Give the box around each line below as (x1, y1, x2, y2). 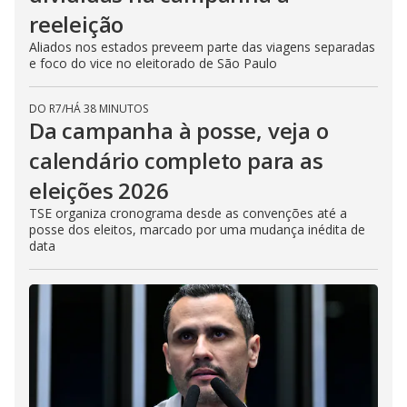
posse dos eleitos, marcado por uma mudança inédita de (29, 220, 365, 238)
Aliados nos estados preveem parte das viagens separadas (29, 37, 375, 55)
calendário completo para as (29, 144, 323, 175)
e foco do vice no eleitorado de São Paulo (29, 54, 277, 72)
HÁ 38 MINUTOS (65, 100, 148, 116)
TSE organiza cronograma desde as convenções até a (29, 203, 347, 222)
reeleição (29, 8, 124, 39)
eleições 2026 (29, 174, 169, 205)
